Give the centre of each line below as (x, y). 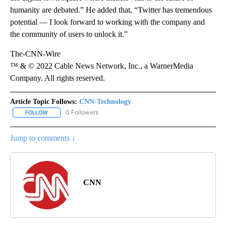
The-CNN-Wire (35, 53)
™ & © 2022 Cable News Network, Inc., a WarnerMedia (102, 66)
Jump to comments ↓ (43, 138)
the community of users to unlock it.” (69, 34)
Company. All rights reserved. (58, 78)
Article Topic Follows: (44, 101)
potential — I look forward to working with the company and (107, 22)
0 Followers (82, 112)
